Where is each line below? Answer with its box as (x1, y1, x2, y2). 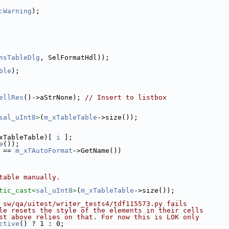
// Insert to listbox (85, 94, 167, 101)
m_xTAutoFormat (15, 147, 73, 154)
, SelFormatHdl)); (40, 54, 109, 61)
